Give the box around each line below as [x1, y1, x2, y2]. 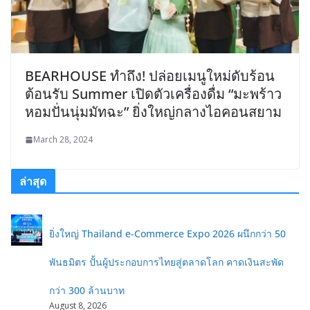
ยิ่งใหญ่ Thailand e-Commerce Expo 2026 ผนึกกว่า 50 [49, 227, 286, 241]
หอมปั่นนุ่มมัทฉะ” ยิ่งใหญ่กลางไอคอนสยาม [25, 102, 282, 122]
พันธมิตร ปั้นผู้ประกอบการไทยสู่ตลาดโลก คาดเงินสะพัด [49, 255, 284, 269]
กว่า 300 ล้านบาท [49, 284, 125, 298]
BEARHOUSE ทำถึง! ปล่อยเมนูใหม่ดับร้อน [25, 66, 275, 86]
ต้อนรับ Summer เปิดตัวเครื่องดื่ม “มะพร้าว [25, 84, 282, 104]
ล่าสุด [19, 174, 47, 190]
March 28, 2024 [33, 134, 93, 146]
